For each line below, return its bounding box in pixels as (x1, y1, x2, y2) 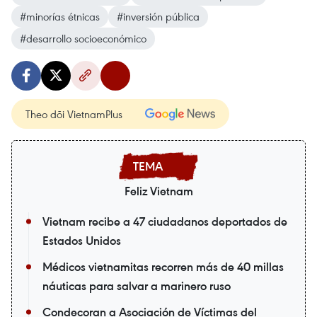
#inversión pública (117, 9, 200, 23)
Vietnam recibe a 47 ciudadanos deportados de (42, 214, 287, 229)
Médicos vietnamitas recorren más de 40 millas (42, 259, 284, 275)
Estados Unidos (42, 233, 121, 248)
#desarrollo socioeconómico (20, 31, 146, 45)
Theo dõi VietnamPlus (25, 107, 122, 121)
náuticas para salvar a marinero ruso (42, 278, 231, 294)
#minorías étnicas (20, 9, 100, 23)
